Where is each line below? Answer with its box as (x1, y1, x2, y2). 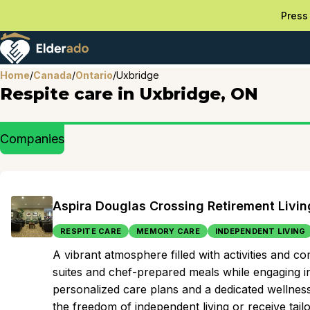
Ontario (75, 69, 113, 81)
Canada (33, 69, 72, 81)
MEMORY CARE (136, 226, 200, 236)
